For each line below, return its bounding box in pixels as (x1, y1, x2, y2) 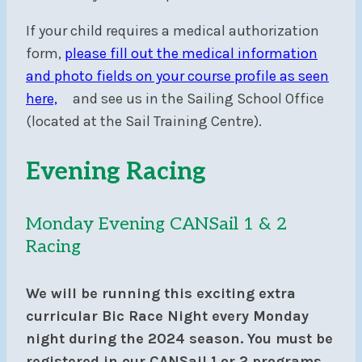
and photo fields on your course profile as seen (26, 67, 329, 86)
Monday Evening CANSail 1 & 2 (26, 213, 287, 235)
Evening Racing (26, 158, 206, 187)
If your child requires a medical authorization (26, 22, 319, 40)
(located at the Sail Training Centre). (26, 112, 262, 131)
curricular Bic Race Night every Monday (26, 306, 309, 325)
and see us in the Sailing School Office (69, 90, 324, 108)
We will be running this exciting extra (26, 284, 296, 302)
